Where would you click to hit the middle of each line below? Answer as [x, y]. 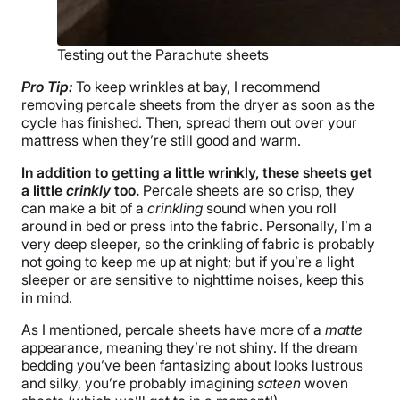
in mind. [47, 297]
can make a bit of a [84, 208]
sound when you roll [270, 208]
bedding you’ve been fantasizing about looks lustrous [192, 365]
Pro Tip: [47, 86]
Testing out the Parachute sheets [163, 54]
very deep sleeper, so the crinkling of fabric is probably [198, 243]
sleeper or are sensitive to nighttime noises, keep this [193, 279]
